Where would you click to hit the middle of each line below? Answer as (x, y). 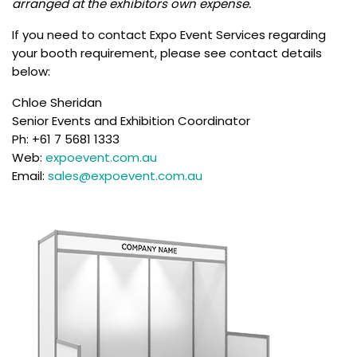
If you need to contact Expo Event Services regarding (169, 35)
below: (31, 72)
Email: (30, 176)
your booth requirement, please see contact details (167, 53)
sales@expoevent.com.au (125, 176)
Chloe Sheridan (57, 103)
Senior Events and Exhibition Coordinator (131, 121)
